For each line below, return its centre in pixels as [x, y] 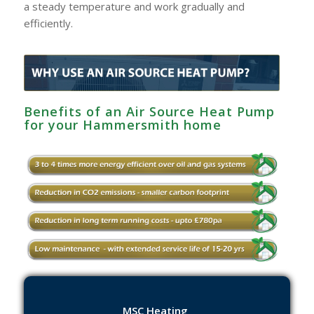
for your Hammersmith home [122, 124]
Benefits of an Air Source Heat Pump [149, 111]
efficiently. [48, 23]
